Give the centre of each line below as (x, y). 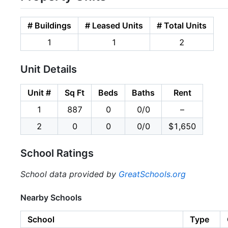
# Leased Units (114, 25)
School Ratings (57, 153)
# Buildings (49, 25)
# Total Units (182, 25)
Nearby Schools (51, 197)
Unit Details (49, 69)
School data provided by (69, 174)
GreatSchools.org (152, 174)
